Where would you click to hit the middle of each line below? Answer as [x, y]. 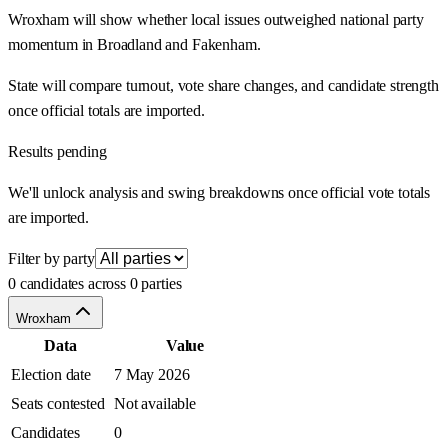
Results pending [57, 152]
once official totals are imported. [106, 111]
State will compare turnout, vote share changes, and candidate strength [223, 86]
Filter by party [51, 259]
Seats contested [58, 404]
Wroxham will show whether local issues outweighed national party [216, 20]
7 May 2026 [152, 375]
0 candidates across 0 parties [95, 284]
